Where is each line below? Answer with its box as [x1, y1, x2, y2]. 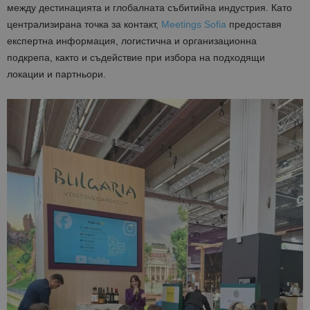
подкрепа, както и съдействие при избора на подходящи [7, 52, 265, 64]
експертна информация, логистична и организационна [7, 35, 257, 47]
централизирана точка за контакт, [7, 19, 161, 30]
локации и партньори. [7, 69, 106, 80]
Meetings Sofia [161, 19, 226, 30]
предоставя [226, 19, 282, 30]
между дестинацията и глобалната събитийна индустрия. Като [7, 2, 292, 14]
